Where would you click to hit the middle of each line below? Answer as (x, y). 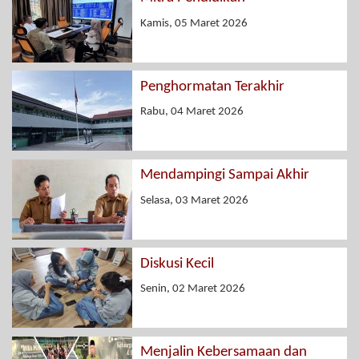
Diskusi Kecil (177, 264)
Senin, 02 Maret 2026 (193, 289)
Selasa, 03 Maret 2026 (194, 200)
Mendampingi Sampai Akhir (225, 175)
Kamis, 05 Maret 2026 (194, 23)
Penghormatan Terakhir (212, 87)
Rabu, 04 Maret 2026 (192, 112)
